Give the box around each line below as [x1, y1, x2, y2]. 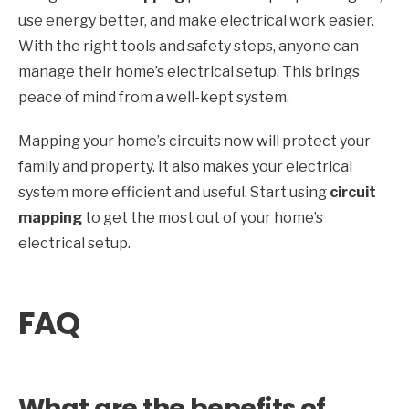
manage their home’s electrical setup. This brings [18, 63, 360, 81]
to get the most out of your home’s [82, 209, 323, 227]
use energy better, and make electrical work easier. [18, 12, 374, 30]
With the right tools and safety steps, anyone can [18, 37, 359, 56]
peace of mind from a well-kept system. [18, 89, 289, 107]
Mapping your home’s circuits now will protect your [18, 132, 371, 151]
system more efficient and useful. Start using [18, 184, 330, 202]
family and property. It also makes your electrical [18, 158, 352, 176]
